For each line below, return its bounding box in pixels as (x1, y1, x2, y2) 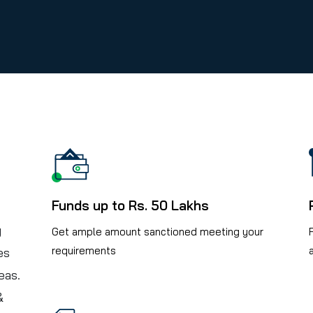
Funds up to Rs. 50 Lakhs (52, 197, 209, 214)
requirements (52, 244, 116, 258)
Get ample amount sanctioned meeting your (52, 225, 263, 239)
